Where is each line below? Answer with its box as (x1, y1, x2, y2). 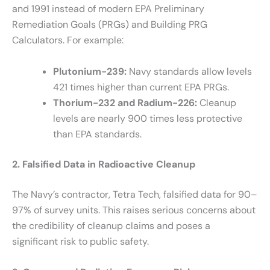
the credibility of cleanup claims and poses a (12, 219, 210, 232)
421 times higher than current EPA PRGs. (53, 80, 229, 93)
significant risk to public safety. (12, 234, 149, 248)
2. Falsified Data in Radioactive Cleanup (12, 157, 195, 171)
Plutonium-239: (53, 64, 127, 78)
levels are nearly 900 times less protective (53, 111, 242, 125)
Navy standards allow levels (127, 64, 252, 78)
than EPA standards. (53, 127, 142, 140)
